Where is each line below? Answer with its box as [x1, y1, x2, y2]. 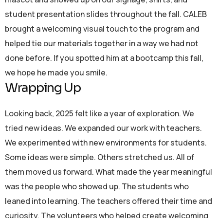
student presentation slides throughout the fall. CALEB [5, 9, 207, 20]
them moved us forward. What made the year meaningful [5, 166, 212, 178]
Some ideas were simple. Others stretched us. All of [5, 152, 194, 163]
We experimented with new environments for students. [5, 137, 207, 148]
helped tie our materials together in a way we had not [5, 38, 199, 49]
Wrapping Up [5, 80, 81, 96]
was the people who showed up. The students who [5, 181, 189, 192]
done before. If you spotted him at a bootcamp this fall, [5, 53, 203, 64]
